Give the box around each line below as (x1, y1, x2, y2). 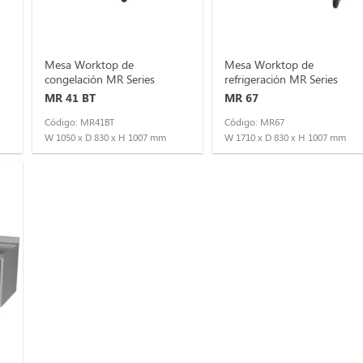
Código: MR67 (224, 116, 284, 129)
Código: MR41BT (44, 116, 114, 129)
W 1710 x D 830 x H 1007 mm (224, 131, 346, 144)
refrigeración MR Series (224, 70, 338, 88)
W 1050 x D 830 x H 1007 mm (44, 131, 166, 144)
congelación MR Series (44, 70, 155, 88)
